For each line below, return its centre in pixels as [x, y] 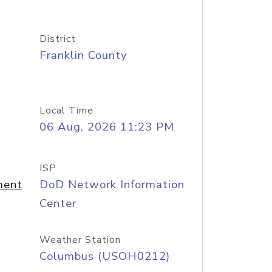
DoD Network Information [112, 185]
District [57, 39]
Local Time [66, 110]
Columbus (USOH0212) [104, 256]
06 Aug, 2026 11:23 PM [107, 127]
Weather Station [80, 240]
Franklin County [83, 55]
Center [58, 203]
